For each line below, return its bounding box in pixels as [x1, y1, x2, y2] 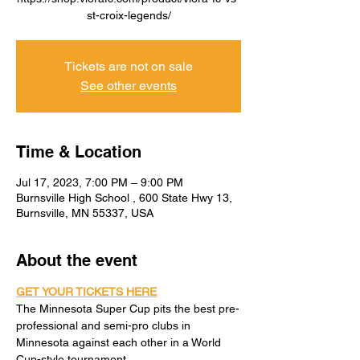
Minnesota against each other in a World [16, 336, 224, 349]
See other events [80, 78, 177, 93]
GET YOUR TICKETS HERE [16, 285, 157, 298]
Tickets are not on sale [64, 59, 193, 74]
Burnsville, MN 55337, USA [16, 207, 153, 219]
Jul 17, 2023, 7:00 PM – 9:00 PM [16, 176, 183, 189]
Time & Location [16, 142, 141, 162]
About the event [16, 251, 137, 270]
